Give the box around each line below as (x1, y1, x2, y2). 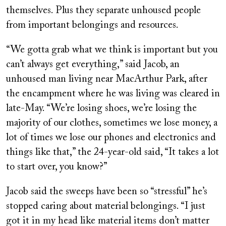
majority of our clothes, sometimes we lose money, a (6, 118, 217, 128)
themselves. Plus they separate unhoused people (6, 5, 201, 16)
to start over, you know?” (6, 161, 107, 172)
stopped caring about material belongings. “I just (6, 201, 205, 211)
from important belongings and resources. (6, 20, 179, 30)
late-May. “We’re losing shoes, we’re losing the (6, 103, 197, 114)
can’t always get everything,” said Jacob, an (6, 59, 180, 70)
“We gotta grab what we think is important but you (6, 44, 218, 55)
